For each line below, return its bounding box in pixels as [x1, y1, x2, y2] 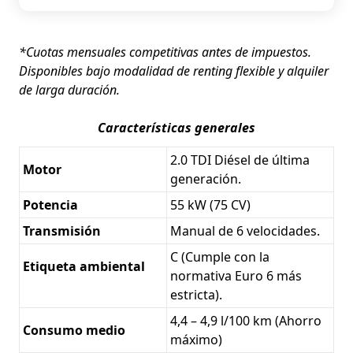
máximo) [170, 331, 222, 349]
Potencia [23, 196, 78, 214]
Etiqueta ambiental [23, 258, 158, 276]
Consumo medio [23, 321, 125, 340]
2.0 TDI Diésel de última [170, 151, 310, 169]
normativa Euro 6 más [170, 267, 302, 285]
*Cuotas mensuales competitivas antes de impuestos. [19, 43, 311, 61]
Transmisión [23, 222, 104, 240]
